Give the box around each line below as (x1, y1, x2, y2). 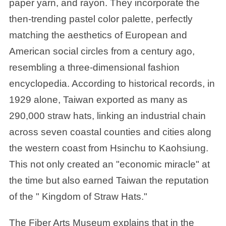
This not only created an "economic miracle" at (9, 158, 210, 170)
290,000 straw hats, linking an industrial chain (9, 110, 206, 122)
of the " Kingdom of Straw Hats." (9, 191, 147, 202)
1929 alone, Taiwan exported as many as (9, 94, 188, 105)
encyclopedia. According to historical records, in (9, 78, 215, 89)
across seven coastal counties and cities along (9, 126, 211, 138)
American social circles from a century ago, (9, 45, 195, 57)
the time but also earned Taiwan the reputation (9, 175, 209, 186)
